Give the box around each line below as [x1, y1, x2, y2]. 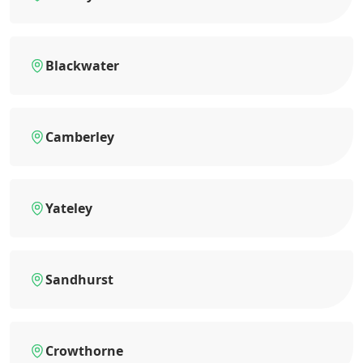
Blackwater [45, 57, 119, 75]
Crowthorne [45, 342, 123, 361]
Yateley [45, 199, 92, 218]
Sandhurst [45, 271, 113, 289]
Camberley [45, 128, 114, 147]
